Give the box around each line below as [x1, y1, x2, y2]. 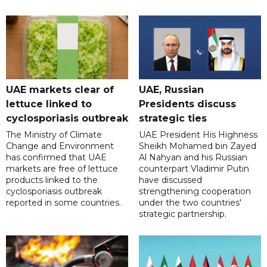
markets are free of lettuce [6, 163, 118, 175]
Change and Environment [6, 141, 114, 152]
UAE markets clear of [6, 84, 114, 96]
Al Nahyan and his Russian [138, 152, 247, 163]
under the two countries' [138, 197, 241, 209]
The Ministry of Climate [6, 129, 102, 141]
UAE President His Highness [138, 129, 257, 141]
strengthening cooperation [138, 186, 251, 197]
